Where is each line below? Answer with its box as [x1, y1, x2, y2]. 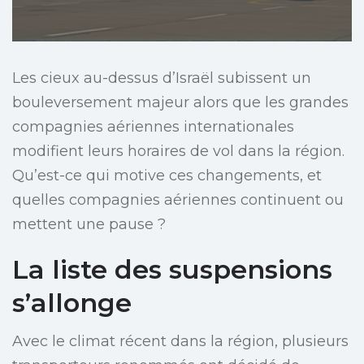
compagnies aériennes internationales [12, 118, 294, 136]
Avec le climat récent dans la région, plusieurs [12, 332, 349, 351]
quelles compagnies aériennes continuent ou [12, 191, 344, 210]
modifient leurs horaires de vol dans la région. [12, 142, 344, 161]
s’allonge [12, 287, 132, 319]
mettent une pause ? [12, 215, 166, 234]
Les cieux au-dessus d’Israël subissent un [12, 69, 311, 88]
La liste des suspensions [12, 253, 332, 286]
